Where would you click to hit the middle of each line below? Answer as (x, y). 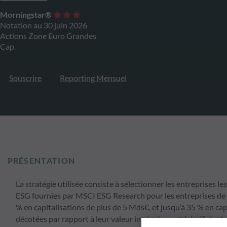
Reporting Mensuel (93, 78)
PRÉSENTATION (41, 161)
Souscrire (25, 78)
